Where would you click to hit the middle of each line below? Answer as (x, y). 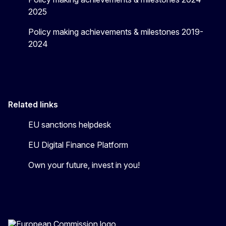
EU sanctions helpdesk (70, 124)
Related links (33, 104)
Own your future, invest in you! (84, 165)
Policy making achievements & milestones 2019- (116, 32)
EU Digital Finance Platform (78, 145)
